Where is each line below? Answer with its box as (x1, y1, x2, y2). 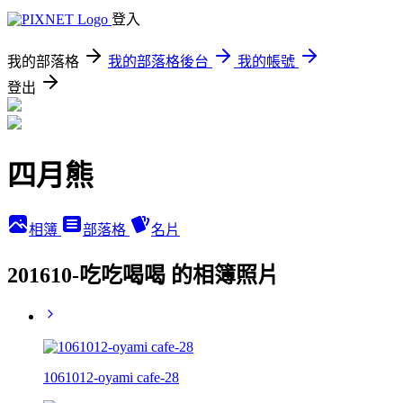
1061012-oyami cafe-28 (43, 369, 179, 385)
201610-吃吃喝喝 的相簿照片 (7, 263, 279, 287)
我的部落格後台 (108, 54, 209, 69)
